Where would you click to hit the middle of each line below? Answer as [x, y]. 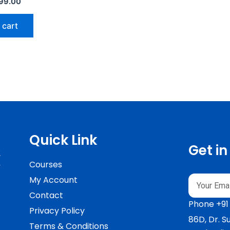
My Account [54, 180]
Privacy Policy [57, 211]
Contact [46, 196]
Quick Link [63, 140]
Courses [46, 165]
